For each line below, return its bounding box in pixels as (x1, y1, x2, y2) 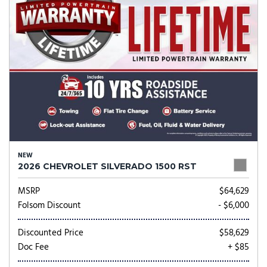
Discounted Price (18, 226, 83, 240)
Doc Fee (18, 240, 49, 254)
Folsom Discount (18, 198, 81, 213)
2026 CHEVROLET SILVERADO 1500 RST (18, 161, 197, 172)
